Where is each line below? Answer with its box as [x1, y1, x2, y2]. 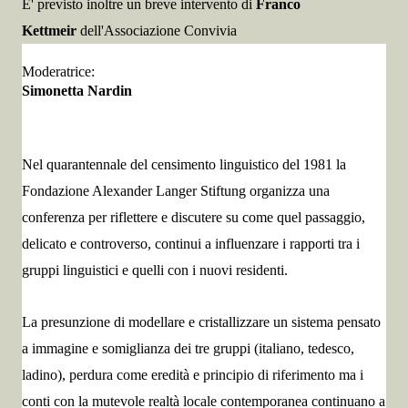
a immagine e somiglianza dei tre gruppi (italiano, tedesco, [22, 341, 354, 356]
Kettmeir [22, 23, 76, 38]
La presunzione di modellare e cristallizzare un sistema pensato [22, 314, 381, 330]
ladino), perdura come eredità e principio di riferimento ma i [22, 367, 363, 382]
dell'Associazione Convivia [76, 23, 237, 38]
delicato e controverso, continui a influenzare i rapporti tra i [22, 236, 360, 251]
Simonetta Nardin [22, 83, 132, 98]
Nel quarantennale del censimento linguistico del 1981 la [22, 157, 346, 172]
